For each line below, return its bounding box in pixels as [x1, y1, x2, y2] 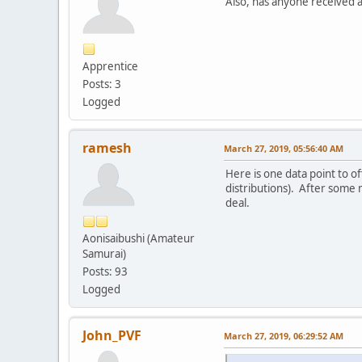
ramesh [82, 138, 132, 157]
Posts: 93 [82, 263, 128, 279]
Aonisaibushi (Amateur [82, 230, 195, 246]
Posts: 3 [82, 76, 121, 91]
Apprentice [82, 58, 138, 74]
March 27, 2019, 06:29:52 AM [224, 329, 343, 342]
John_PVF [82, 326, 141, 344]
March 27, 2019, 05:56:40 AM [224, 141, 343, 154]
